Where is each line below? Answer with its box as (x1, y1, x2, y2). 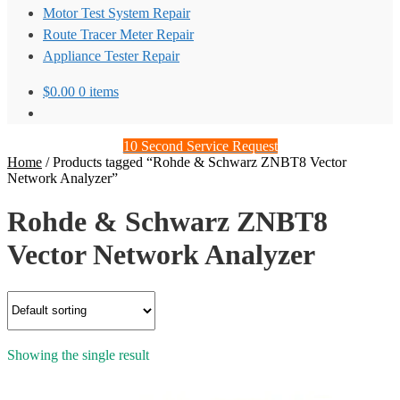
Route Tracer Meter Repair (43, 27, 194, 42)
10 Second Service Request (122, 138, 278, 154)
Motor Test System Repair (43, 5, 190, 21)
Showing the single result (7, 346, 149, 362)
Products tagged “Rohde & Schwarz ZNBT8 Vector (53, 154, 346, 170)
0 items (79, 84, 119, 99)
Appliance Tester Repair (43, 48, 179, 63)
